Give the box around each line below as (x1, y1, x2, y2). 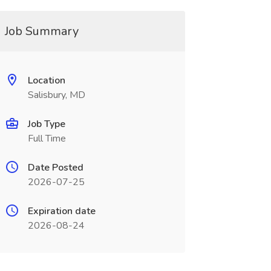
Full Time (27, 132, 66, 145)
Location (27, 74, 65, 87)
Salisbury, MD (27, 88, 85, 102)
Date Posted (27, 161, 83, 174)
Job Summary (4, 23, 79, 39)
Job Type (27, 117, 65, 131)
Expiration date (27, 204, 96, 218)
